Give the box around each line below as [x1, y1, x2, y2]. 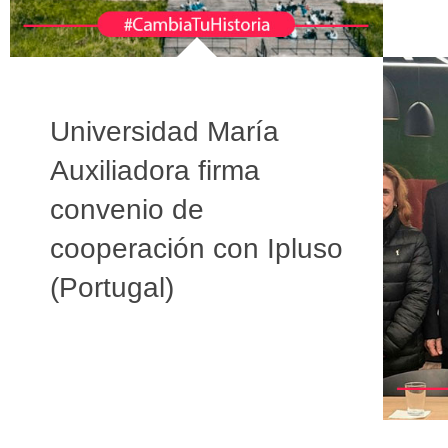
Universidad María [50, 116, 279, 148]
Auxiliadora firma [50, 155, 260, 187]
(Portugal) [50, 272, 174, 304]
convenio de [50, 194, 204, 226]
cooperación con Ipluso [50, 233, 343, 265]
